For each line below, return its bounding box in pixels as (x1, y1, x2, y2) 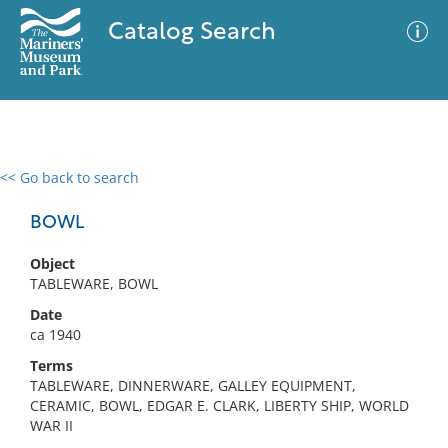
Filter (386, 189, 420, 204)
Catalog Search (107, 21, 276, 45)
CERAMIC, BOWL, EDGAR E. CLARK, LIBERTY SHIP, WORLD (30, 396, 409, 415)
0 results (15, 180, 73, 199)
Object (30, 254, 75, 273)
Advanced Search (238, 185, 354, 205)
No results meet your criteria (124, 291, 317, 310)
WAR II (30, 416, 73, 435)
